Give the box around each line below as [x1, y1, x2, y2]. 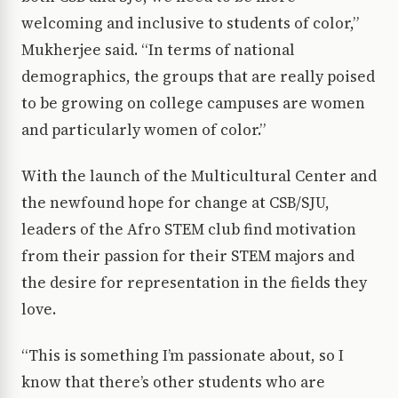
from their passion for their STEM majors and [21, 245, 354, 267]
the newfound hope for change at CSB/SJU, [21, 192, 330, 214]
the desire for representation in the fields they [21, 272, 367, 294]
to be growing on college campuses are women [21, 92, 365, 115]
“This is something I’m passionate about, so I [21, 345, 344, 367]
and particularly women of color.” [21, 119, 266, 141]
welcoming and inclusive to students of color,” [21, 12, 359, 35]
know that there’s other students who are [21, 371, 325, 394]
